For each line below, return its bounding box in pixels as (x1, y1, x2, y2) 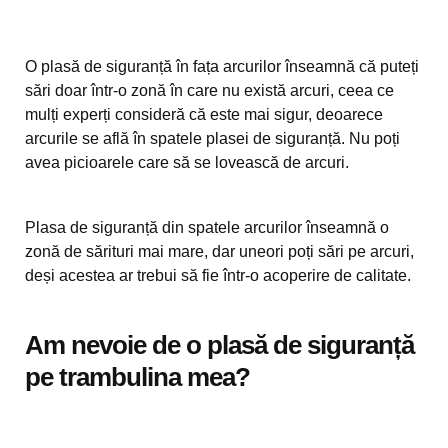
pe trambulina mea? (25, 362, 250, 392)
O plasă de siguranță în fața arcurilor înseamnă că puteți (25, 58, 419, 75)
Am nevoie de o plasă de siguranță (25, 330, 414, 360)
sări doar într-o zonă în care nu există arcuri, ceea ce (25, 82, 394, 99)
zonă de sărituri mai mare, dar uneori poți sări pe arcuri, (25, 243, 414, 260)
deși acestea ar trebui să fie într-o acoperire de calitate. (25, 267, 411, 284)
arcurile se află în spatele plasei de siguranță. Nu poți (25, 130, 400, 147)
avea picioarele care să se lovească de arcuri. (25, 154, 349, 171)
